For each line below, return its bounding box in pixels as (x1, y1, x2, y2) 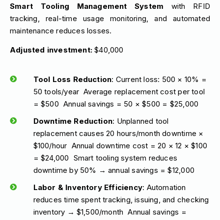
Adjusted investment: (10, 45, 92, 55)
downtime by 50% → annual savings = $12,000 (33, 165, 194, 175)
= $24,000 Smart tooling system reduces (33, 153, 178, 163)
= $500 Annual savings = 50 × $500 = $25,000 (33, 99, 199, 109)
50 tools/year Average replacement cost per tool (33, 86, 205, 96)
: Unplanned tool (112, 116, 169, 126)
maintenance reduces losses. (10, 26, 112, 36)
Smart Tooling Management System (10, 1, 164, 11)
